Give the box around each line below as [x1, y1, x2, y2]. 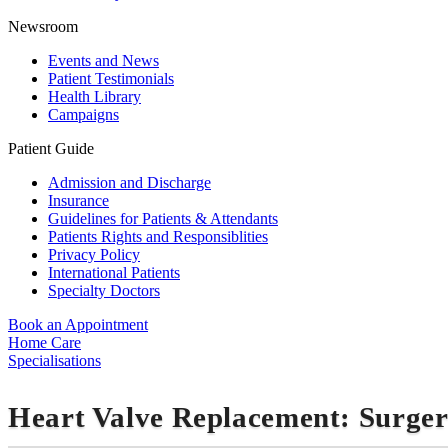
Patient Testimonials [48, 70, 174, 88]
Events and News [48, 52, 159, 70]
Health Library [48, 88, 141, 106]
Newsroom [8, 18, 78, 36]
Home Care [8, 334, 81, 352]
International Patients [48, 264, 180, 282]
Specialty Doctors [48, 282, 160, 300]
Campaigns [48, 106, 119, 124]
